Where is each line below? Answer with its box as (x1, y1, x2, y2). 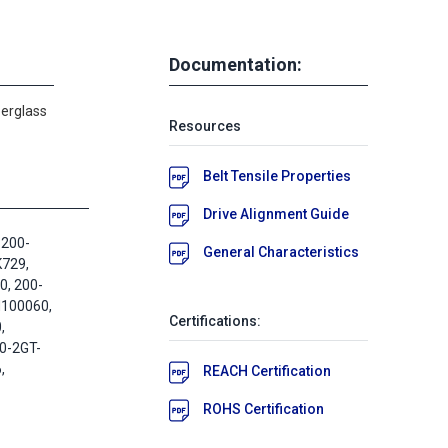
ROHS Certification (203, 400, 324, 417)
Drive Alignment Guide (203, 205, 349, 222)
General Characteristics (203, 243, 359, 260)
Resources (169, 117, 241, 134)
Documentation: (169, 53, 302, 75)
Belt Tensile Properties (203, 167, 351, 184)
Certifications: (169, 312, 261, 329)
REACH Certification (203, 362, 331, 379)
